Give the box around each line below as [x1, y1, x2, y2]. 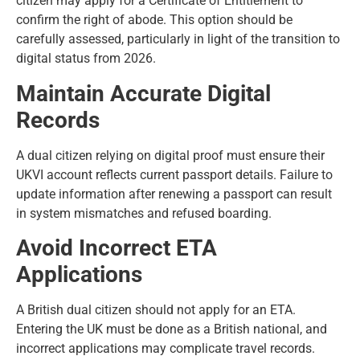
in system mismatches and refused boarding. [16, 205, 272, 221]
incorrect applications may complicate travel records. [16, 341, 315, 357]
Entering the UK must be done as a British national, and [16, 321, 327, 337]
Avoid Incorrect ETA [16, 235, 217, 262]
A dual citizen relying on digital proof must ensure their [16, 147, 325, 163]
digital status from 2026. [16, 51, 156, 67]
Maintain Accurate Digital [16, 80, 271, 107]
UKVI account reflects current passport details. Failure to [16, 166, 333, 182]
